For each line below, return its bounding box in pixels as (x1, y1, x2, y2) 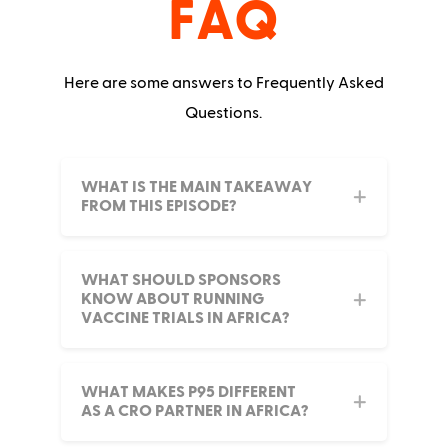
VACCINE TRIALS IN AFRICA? (80, 310, 289, 327)
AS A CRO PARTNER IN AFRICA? (80, 403, 308, 420)
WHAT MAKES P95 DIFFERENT (80, 384, 296, 401)
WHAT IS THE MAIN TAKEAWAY (80, 179, 312, 196)
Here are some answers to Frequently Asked (63, 75, 384, 92)
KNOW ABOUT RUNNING (80, 291, 264, 308)
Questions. (185, 105, 263, 122)
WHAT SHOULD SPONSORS (80, 272, 281, 289)
